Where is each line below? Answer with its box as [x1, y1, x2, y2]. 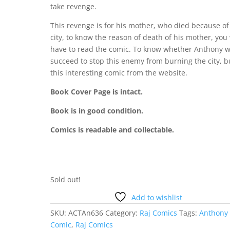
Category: [105, 207, 140, 218]
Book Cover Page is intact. [50, 86, 143, 97]
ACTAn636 [68, 207, 104, 218]
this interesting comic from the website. [50, 67, 188, 78]
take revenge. [50, 1, 97, 11]
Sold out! [50, 174, 81, 184]
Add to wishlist [131, 192, 182, 202]
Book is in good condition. [50, 105, 144, 116]
